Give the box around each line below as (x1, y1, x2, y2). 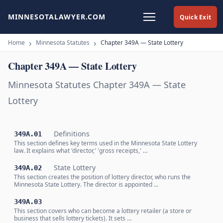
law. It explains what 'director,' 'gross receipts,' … (14, 146, 147, 155)
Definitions (54, 129, 90, 138)
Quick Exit (179, 12, 211, 21)
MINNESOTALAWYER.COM (8, 12, 106, 21)
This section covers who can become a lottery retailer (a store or (14, 207, 192, 215)
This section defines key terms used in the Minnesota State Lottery (14, 139, 197, 147)
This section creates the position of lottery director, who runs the (14, 173, 191, 181)
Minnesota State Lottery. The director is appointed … (14, 180, 158, 189)
